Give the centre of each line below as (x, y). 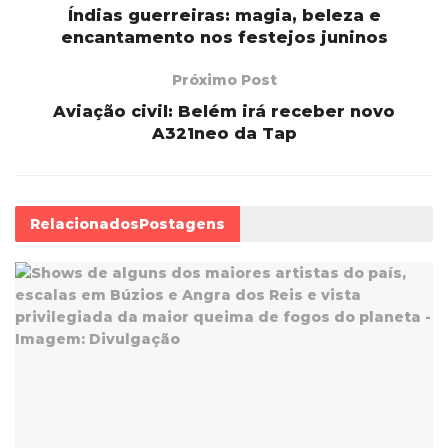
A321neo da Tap (224, 133)
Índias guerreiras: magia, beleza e (224, 15)
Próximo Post (224, 79)
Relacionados (84, 223)
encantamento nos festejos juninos (224, 37)
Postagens (182, 223)
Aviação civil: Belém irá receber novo (224, 111)
